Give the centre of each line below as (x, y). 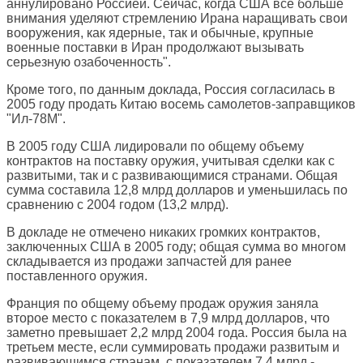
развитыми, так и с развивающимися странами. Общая (172, 176)
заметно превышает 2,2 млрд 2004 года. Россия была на (177, 333)
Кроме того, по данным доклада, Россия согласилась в (171, 90)
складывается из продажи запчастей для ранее (149, 262)
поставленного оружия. (77, 276)
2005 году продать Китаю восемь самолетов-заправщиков (181, 105)
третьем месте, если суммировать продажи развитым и (173, 348)
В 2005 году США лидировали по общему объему (155, 147)
